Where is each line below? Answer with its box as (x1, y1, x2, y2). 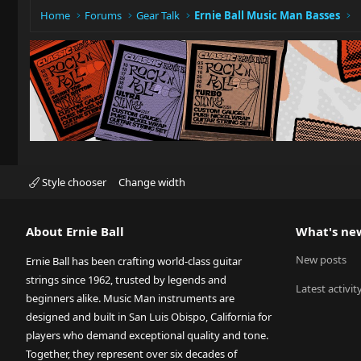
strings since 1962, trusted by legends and (26, 272, 226, 287)
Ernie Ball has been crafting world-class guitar (26, 254, 242, 268)
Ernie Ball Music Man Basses (194, 8, 341, 23)
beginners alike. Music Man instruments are (26, 291, 234, 305)
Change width (118, 175, 185, 189)
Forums (85, 8, 122, 23)
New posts (296, 252, 346, 267)
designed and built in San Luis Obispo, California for (26, 309, 272, 324)
